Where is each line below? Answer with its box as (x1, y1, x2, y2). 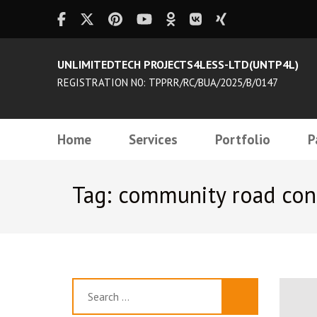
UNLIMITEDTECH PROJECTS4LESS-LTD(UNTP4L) (57, 57, 299, 71)
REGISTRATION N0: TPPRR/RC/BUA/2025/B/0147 (57, 76, 278, 89)
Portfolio (214, 131, 270, 148)
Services (128, 131, 178, 148)
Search (73, 280, 108, 296)
